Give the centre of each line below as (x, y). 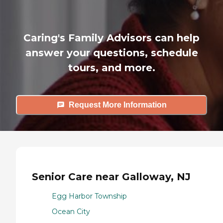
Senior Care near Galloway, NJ (111, 177)
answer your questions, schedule (111, 53)
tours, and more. (111, 67)
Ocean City (71, 211)
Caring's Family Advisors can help (111, 38)
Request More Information (117, 105)
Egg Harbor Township (89, 196)
